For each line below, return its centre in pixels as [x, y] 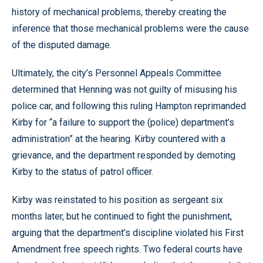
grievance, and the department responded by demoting [124, 155]
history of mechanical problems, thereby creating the [119, 12]
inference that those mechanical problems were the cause [130, 28]
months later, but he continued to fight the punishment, [122, 216]
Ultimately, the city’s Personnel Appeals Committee [117, 73]
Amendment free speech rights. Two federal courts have [127, 249]
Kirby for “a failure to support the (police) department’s [123, 122]
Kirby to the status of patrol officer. [82, 172]
